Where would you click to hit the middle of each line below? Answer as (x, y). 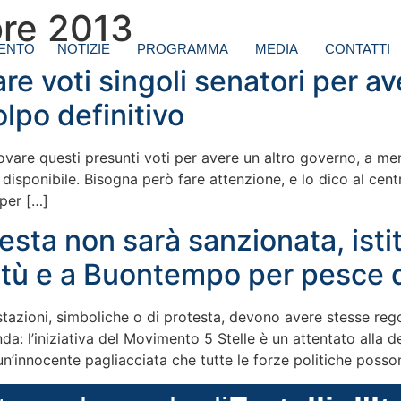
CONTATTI (358, 49)
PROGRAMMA (183, 49)
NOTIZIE (84, 49)
